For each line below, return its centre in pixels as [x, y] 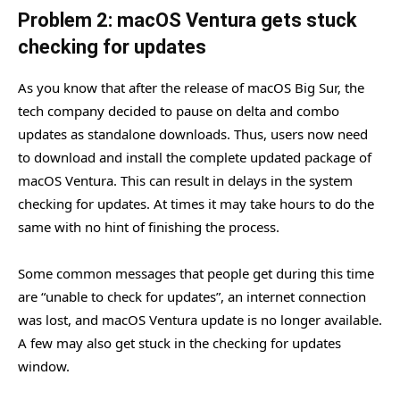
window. [44, 366]
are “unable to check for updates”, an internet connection [192, 296]
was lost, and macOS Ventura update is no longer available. [200, 319]
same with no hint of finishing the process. [149, 226]
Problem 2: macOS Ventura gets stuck [187, 20]
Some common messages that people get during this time [196, 273]
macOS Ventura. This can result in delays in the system [185, 180]
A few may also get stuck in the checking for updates [179, 342]
